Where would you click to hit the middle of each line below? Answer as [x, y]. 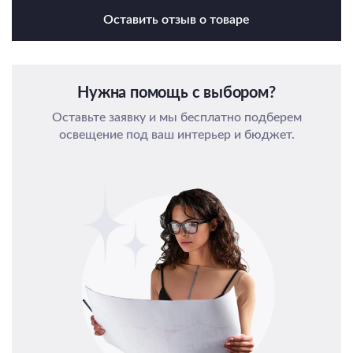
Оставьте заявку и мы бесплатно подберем [176, 117]
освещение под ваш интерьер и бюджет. [176, 134]
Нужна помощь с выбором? [176, 93]
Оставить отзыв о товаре [176, 20]
